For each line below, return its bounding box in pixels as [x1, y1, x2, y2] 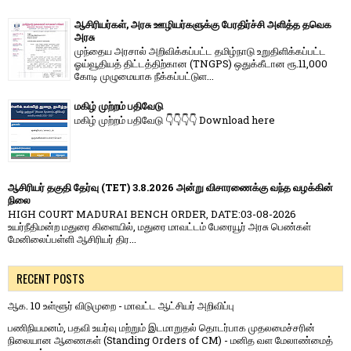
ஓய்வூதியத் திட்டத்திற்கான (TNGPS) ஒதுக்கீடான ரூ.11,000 [74, 56, 327, 71]
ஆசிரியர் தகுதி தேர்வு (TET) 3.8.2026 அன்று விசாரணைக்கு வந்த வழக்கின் [8, 179, 333, 194]
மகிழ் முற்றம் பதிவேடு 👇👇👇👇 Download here [74, 113, 275, 128]
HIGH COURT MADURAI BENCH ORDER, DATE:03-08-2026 [8, 207, 296, 222]
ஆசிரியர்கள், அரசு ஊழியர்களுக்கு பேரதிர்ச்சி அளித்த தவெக [74, 16, 331, 31]
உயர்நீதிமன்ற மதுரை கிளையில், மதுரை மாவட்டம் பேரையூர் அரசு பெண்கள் [8, 219, 311, 234]
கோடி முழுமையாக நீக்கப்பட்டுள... [74, 69, 214, 84]
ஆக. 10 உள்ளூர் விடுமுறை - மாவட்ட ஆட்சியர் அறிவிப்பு [8, 299, 234, 313]
